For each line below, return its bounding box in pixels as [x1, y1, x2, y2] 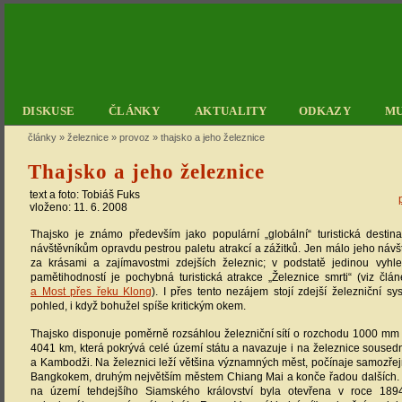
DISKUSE [22, 103, 75, 118]
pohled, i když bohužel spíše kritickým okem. [31, 300, 246, 312]
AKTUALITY [195, 103, 267, 118]
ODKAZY [299, 103, 351, 118]
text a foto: [30, 188, 82, 201]
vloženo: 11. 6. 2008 [30, 201, 127, 214]
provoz [119, 132, 150, 143]
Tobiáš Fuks [82, 188, 140, 201]
